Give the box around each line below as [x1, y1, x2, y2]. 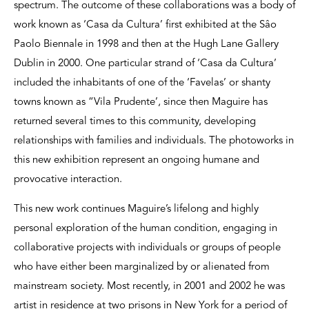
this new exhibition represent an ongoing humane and [14, 155, 259, 166]
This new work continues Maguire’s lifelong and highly [14, 204, 259, 215]
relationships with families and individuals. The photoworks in [14, 136, 294, 147]
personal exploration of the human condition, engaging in [14, 223, 277, 235]
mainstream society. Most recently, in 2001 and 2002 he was [14, 281, 285, 292]
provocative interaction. [14, 175, 122, 186]
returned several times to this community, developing [14, 117, 256, 128]
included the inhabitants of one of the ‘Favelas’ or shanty [14, 78, 270, 89]
